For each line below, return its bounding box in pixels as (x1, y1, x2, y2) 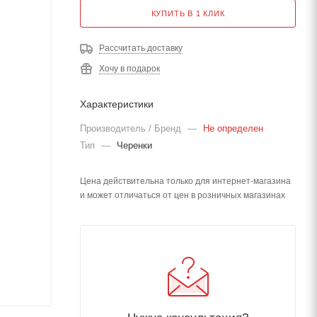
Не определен (203, 123, 263, 134)
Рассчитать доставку (99, 43, 183, 53)
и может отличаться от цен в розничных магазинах (80, 190, 285, 200)
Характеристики (80, 98, 154, 110)
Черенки (117, 140, 152, 151)
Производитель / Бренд (80, 123, 184, 134)
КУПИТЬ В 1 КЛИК (151, 9, 225, 18)
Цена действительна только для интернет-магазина (80, 176, 291, 186)
